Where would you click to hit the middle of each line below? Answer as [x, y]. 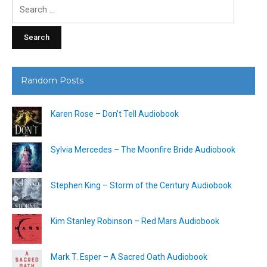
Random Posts [52, 80]
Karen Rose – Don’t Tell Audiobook [115, 114]
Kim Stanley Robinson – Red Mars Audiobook [135, 221]
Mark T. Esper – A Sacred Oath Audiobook [129, 257]
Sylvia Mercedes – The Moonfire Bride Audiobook [143, 149]
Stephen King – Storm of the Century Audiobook [141, 185]
